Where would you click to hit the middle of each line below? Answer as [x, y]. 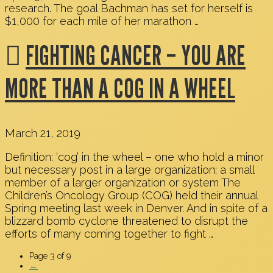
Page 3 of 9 [50, 256]
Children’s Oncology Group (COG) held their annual [131, 196]
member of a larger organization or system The [123, 183]
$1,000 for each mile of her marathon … [102, 21]
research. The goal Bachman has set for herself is [129, 9]
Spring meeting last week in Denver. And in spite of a [136, 208]
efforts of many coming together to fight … [109, 234]
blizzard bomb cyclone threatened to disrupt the [126, 221]
